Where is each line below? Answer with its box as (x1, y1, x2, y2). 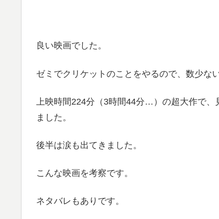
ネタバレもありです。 (36, 196, 124, 206)
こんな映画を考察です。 (36, 168, 133, 178)
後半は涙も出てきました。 (36, 140, 142, 150)
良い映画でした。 (36, 41, 107, 51)
